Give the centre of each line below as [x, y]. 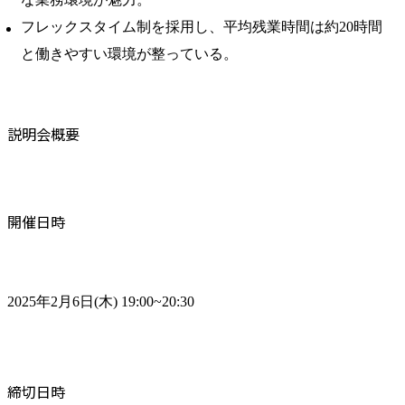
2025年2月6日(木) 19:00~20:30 [101, 301]
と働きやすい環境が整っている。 [129, 53]
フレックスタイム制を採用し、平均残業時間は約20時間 [202, 26]
